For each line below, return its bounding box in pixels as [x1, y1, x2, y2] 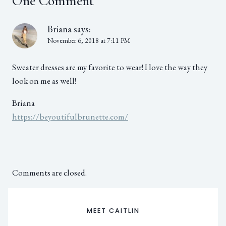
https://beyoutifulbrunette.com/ [12, 110, 128, 122]
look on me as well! [12, 75, 76, 86]
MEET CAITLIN [86, 206, 140, 215]
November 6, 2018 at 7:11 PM [47, 36, 130, 45]
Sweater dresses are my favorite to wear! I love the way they [12, 61, 207, 73]
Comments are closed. [12, 166, 87, 178]
